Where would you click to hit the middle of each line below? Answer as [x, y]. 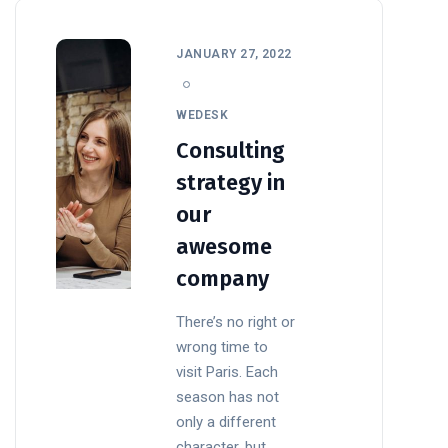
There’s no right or [236, 321]
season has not [228, 396]
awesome [224, 246]
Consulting [231, 150]
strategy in [231, 182]
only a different [226, 421]
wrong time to [222, 346]
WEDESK [202, 114]
